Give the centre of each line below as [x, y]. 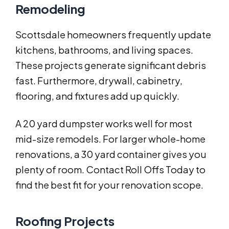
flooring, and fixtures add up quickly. [97, 96]
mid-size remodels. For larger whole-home [110, 139]
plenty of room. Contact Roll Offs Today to [110, 170]
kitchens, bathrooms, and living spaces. [104, 50]
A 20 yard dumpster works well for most [104, 124]
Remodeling [50, 9]
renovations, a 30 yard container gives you [111, 154]
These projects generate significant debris [111, 65]
